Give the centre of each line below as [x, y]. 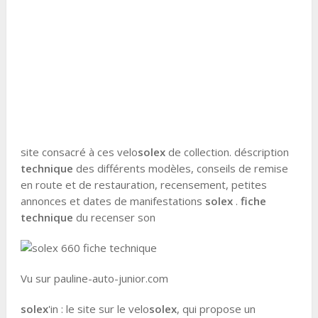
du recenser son [117, 217]
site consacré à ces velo [79, 152]
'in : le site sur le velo [98, 309]
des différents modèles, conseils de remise [180, 168]
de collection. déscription [227, 152]
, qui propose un [216, 309]
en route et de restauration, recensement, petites [143, 185]
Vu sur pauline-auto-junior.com [94, 278]
